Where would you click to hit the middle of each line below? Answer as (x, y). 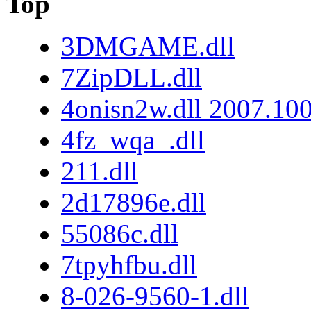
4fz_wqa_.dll (133, 140)
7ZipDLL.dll (132, 77)
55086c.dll (120, 233)
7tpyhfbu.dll (129, 264)
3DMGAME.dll (148, 46)
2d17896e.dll (134, 202)
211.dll (100, 171)
